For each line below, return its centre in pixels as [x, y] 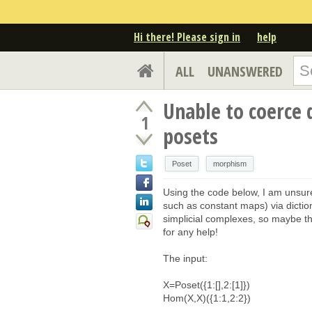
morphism [230, 163]
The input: [185, 258]
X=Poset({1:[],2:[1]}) [206, 284]
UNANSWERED [245, 71]
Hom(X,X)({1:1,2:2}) [207, 298]
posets [190, 136]
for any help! [190, 232]
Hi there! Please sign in [187, 37]
